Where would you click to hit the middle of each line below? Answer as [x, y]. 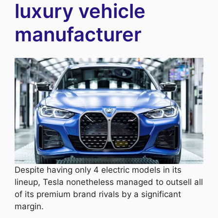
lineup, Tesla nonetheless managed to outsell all [109, 182]
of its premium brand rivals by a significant [98, 194]
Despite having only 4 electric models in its [98, 170]
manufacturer [78, 35]
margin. [29, 206]
